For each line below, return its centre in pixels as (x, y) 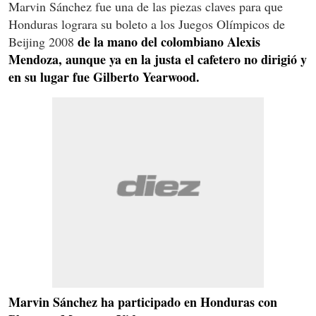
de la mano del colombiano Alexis (169, 41)
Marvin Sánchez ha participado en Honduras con (143, 302)
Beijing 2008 (43, 41)
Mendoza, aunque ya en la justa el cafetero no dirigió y (158, 59)
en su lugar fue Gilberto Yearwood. (104, 77)
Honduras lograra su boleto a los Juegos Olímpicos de (147, 24)
